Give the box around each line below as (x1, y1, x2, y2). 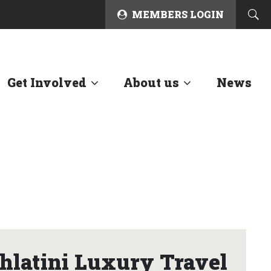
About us (123, 74, 180, 90)
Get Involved (7, 74, 87, 90)
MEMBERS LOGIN (132, 8, 224, 21)
